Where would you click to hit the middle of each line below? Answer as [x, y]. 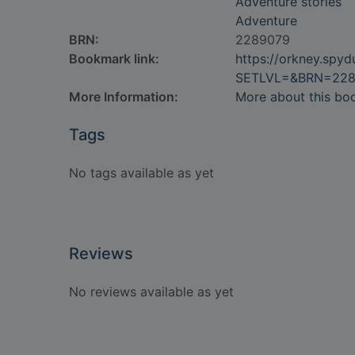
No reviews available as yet [151, 292]
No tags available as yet [141, 173]
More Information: [124, 97]
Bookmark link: [114, 59]
